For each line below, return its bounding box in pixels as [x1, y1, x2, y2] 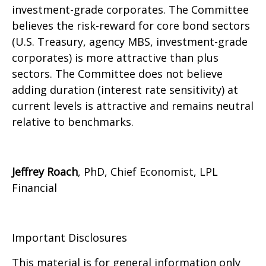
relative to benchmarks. [12, 114, 134, 129]
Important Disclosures [12, 230, 127, 245]
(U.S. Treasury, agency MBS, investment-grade [12, 34, 248, 49]
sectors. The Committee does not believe [12, 66, 223, 81]
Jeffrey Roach [12, 164, 78, 179]
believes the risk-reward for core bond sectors [12, 18, 250, 33]
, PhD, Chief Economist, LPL [78, 164, 218, 179]
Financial [12, 180, 57, 195]
